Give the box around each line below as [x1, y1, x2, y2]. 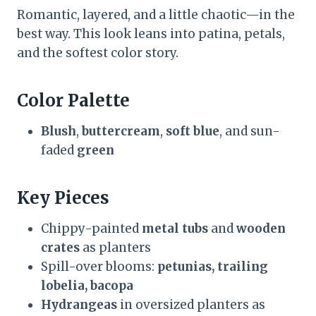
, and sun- [219, 123, 280, 140]
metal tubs [142, 221, 208, 237]
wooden [236, 221, 286, 237]
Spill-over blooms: [41, 259, 157, 275]
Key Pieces [17, 187, 109, 209]
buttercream [82, 123, 160, 140]
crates [41, 240, 80, 256]
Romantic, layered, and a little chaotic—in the [17, 7, 295, 23]
